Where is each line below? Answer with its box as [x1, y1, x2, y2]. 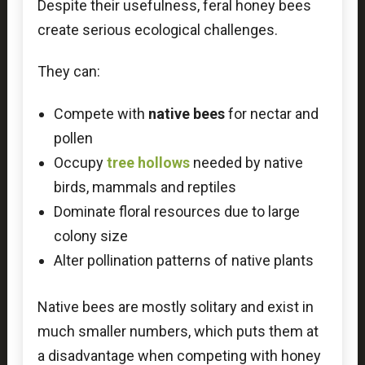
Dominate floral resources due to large [53, 202, 300, 220]
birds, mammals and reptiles [53, 178, 236, 196]
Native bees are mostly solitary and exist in [37, 297, 314, 315]
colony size [53, 226, 128, 244]
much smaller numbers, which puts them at [37, 322, 319, 340]
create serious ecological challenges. [37, 20, 278, 38]
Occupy [53, 153, 107, 171]
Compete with [53, 104, 148, 122]
